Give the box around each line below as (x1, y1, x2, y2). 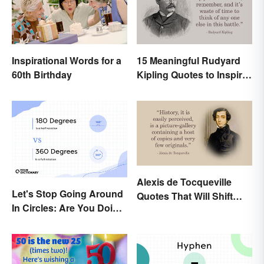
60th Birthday (12, 67, 72, 81)
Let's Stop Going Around (12, 187, 123, 201)
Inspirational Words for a (12, 53, 121, 67)
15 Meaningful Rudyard (137, 53, 240, 67)
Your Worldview (137, 203, 207, 217)
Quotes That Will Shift (137, 189, 233, 203)
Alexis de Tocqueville (137, 174, 232, 189)
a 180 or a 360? (12, 215, 79, 229)
